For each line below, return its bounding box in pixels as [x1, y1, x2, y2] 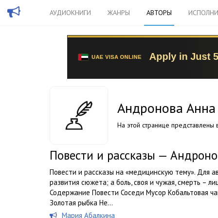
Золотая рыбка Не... [50, 198, 113, 207]
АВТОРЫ [146, 8, 172, 17]
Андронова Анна [117, 99, 216, 117]
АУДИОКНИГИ [50, 8, 91, 17]
